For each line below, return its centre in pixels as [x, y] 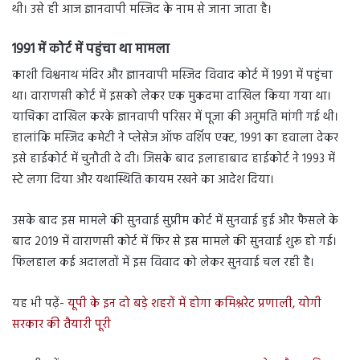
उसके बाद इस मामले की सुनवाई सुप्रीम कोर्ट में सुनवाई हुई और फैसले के [175, 221]
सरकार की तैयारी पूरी [61, 325]
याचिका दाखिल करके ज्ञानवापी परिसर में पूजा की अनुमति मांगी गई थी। [175, 118]
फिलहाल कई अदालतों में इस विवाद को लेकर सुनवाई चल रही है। [163, 263]
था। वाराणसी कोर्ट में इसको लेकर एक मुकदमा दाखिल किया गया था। [172, 97]
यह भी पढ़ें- [40, 304]
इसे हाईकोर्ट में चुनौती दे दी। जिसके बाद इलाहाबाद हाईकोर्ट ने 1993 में [174, 160]
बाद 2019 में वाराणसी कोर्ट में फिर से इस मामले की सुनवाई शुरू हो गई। [174, 242]
